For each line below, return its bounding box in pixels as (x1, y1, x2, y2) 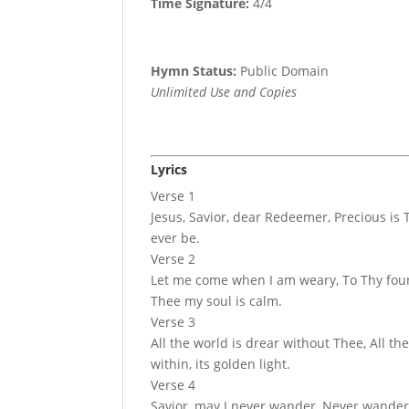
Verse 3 (151, 313, 196, 331)
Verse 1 (151, 187, 196, 205)
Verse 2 (151, 250, 196, 268)
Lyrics (151, 161, 188, 179)
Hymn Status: (151, 62, 237, 80)
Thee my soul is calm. (151, 292, 283, 310)
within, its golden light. (151, 355, 291, 373)
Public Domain (236, 62, 330, 80)
